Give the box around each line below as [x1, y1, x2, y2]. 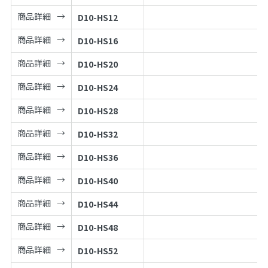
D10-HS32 [77, 127, 118, 140]
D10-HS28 [77, 104, 118, 117]
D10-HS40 [77, 174, 118, 187]
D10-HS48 [77, 221, 118, 233]
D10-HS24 [77, 81, 118, 93]
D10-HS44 [77, 197, 118, 210]
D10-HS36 [77, 151, 118, 163]
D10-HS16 [77, 34, 118, 47]
